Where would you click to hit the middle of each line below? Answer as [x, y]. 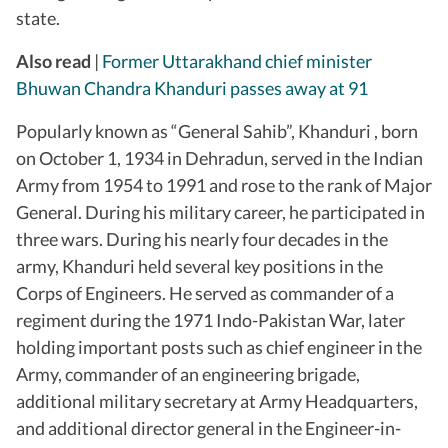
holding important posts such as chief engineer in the [219, 346]
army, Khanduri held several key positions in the [199, 265]
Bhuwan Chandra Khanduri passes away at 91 [192, 87]
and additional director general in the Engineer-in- [208, 427]
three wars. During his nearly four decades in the [202, 238]
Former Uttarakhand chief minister [237, 60]
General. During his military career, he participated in [220, 211]
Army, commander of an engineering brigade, [188, 373]
